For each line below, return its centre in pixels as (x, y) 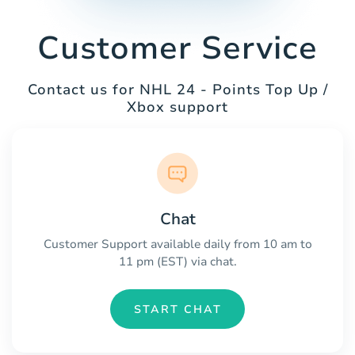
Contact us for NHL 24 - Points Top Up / (177, 90)
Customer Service (177, 49)
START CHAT (177, 309)
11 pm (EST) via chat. (177, 262)
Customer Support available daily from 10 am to (177, 244)
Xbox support (177, 107)
